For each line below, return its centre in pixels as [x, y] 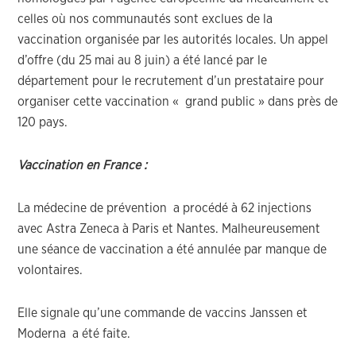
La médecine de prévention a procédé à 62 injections [165, 208]
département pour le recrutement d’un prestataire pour [171, 81]
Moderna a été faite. [74, 334]
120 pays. [43, 122]
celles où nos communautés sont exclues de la [145, 19]
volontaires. [50, 270]
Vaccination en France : [83, 165]
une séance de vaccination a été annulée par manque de [172, 250]
